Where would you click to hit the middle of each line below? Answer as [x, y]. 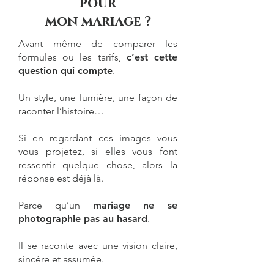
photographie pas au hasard [83, 219]
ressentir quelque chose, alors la [98, 165]
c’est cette [152, 57]
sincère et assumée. [61, 259]
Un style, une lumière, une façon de [98, 98]
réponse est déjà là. [61, 178]
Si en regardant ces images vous [98, 138]
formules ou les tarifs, [72, 57]
